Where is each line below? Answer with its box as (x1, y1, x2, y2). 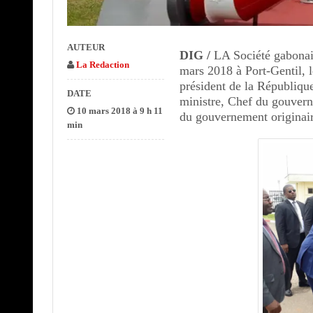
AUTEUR (66, 41, 105, 52)
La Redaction (75, 59, 129, 70)
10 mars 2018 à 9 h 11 (74, 105, 163, 116)
